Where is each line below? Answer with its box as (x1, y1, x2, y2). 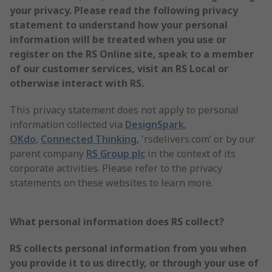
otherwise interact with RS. (10, 76, 144, 90)
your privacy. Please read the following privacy (10, 4, 238, 17)
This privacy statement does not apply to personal (10, 103, 239, 117)
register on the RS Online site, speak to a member (10, 47, 254, 61)
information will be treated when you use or (10, 33, 226, 46)
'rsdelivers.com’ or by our (139, 132, 255, 146)
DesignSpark (125, 118, 184, 131)
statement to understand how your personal (10, 18, 228, 32)
